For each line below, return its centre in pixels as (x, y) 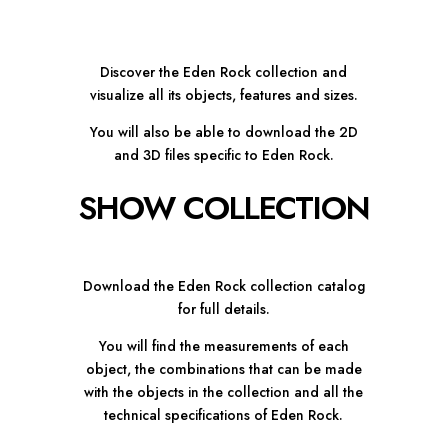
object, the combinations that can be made (223, 369)
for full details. (223, 309)
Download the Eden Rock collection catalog (223, 286)
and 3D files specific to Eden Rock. (223, 155)
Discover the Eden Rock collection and (224, 72)
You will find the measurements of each (223, 346)
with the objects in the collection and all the (224, 392)
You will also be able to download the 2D (223, 132)
